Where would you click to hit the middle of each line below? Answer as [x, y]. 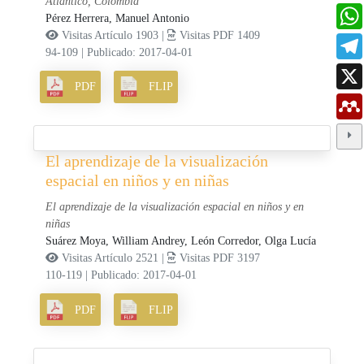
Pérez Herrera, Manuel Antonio [118, 18]
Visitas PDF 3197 [219, 258]
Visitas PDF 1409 [219, 35]
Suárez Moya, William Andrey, [119, 241]
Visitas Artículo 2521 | [113, 258]
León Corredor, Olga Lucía [254, 241]
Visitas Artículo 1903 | [113, 35]
